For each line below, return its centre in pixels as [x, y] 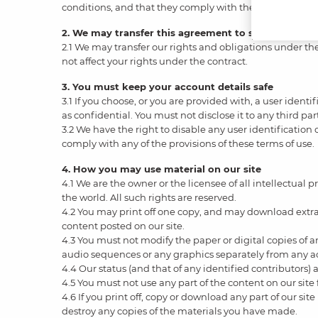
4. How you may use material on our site [161, 169]
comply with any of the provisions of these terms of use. [188, 143]
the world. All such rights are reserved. [149, 197]
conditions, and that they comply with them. [164, 7]
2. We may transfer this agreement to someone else [189, 33]
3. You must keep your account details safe [168, 87]
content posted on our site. [123, 226]
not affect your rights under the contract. [155, 61]
